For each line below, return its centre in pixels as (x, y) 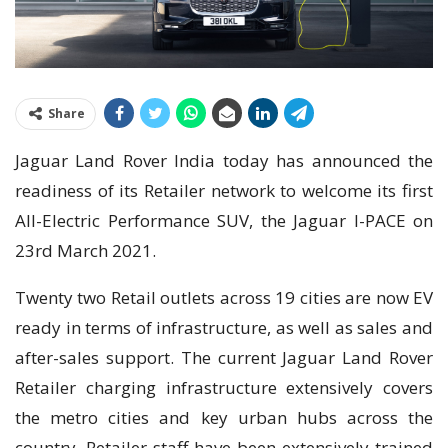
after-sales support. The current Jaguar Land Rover (224, 358)
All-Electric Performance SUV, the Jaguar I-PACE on (224, 221)
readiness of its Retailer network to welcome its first (224, 191)
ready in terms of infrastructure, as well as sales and (224, 328)
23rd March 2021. (85, 251)
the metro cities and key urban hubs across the (224, 418)
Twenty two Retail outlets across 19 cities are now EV (224, 298)
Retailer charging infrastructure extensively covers (224, 388)
